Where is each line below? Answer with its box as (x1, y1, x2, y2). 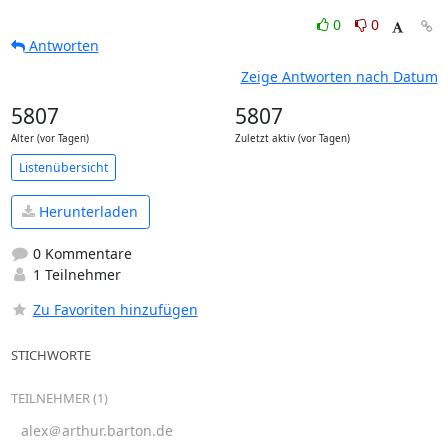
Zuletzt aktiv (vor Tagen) (234, 132, 350, 145)
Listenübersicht (18, 158, 108, 176)
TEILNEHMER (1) (10, 388, 108, 407)
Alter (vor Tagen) (10, 132, 89, 145)
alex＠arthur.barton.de (20, 420, 173, 440)
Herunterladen (35, 202, 138, 222)
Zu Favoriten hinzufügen (32, 299, 198, 319)
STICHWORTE (10, 345, 91, 364)
